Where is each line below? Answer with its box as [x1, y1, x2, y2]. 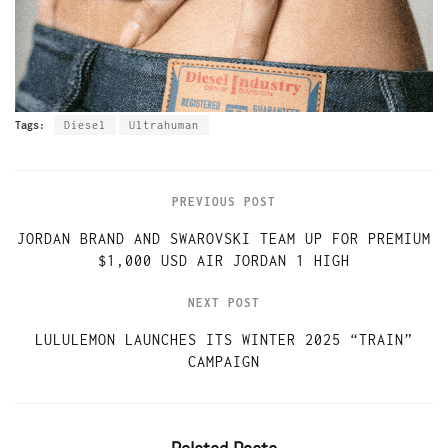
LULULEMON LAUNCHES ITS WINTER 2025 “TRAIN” [35, 330, 413, 348]
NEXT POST [188, 295, 260, 309]
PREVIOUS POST [172, 194, 276, 208]
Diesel [64, 118, 106, 131]
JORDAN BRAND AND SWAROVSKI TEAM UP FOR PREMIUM [17, 229, 431, 247]
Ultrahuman [129, 118, 199, 131]
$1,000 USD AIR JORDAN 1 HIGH [98, 251, 350, 269]
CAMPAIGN [188, 352, 260, 370]
